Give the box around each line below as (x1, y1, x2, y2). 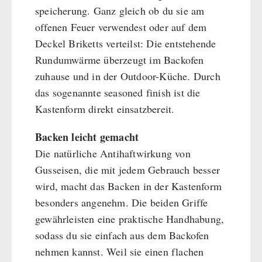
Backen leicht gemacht (35, 129, 139, 145)
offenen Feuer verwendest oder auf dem (35, 20, 207, 35)
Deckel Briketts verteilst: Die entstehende (35, 36, 216, 51)
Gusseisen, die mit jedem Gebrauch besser (35, 163, 220, 177)
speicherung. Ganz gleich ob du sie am (35, 4, 205, 18)
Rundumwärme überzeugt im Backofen (35, 53, 204, 67)
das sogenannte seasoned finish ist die (35, 85, 201, 100)
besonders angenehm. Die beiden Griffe (35, 195, 208, 210)
